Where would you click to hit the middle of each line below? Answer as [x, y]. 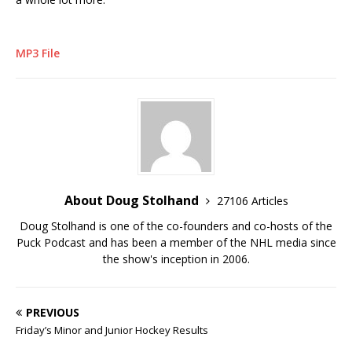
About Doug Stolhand [133, 200]
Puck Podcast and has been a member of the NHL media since [176, 242]
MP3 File [38, 53]
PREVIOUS [53, 312]
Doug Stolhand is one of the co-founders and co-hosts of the [176, 226]
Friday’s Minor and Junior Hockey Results [112, 330]
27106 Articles [252, 201]
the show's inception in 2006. [176, 259]
